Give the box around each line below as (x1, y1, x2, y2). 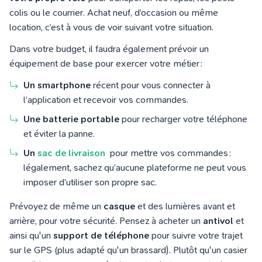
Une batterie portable (23, 113, 119, 125)
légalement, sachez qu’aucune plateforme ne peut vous (23, 162, 246, 173)
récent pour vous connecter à (91, 80, 211, 91)
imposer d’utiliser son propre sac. (23, 177, 159, 188)
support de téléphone (53, 230, 149, 241)
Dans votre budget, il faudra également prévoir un (9, 43, 209, 54)
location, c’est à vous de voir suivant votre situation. (9, 22, 218, 33)
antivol (203, 215, 233, 226)
